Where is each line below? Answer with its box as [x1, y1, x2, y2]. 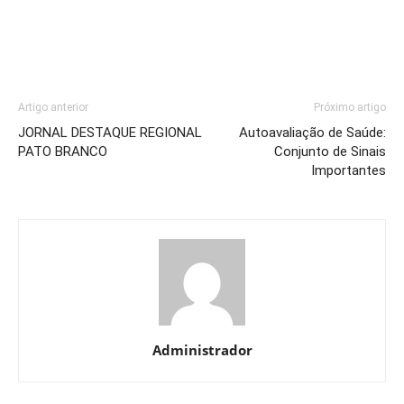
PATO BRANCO [18, 142, 107, 160]
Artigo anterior [18, 100, 88, 114]
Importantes [311, 161, 386, 179]
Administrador [151, 340, 252, 359]
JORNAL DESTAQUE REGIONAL [18, 124, 202, 141]
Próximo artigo [314, 100, 386, 114]
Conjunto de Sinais [274, 142, 386, 160]
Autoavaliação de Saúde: [239, 124, 386, 141]
